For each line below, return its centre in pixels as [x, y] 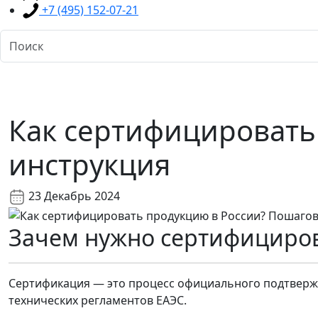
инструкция [89, 165]
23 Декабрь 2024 [73, 196]
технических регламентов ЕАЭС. [98, 301]
